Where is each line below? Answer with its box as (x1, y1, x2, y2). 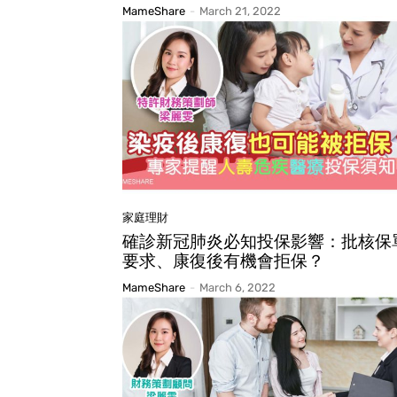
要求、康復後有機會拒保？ (122, 251, 324, 272)
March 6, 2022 (199, 281, 276, 295)
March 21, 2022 (199, 4, 281, 18)
